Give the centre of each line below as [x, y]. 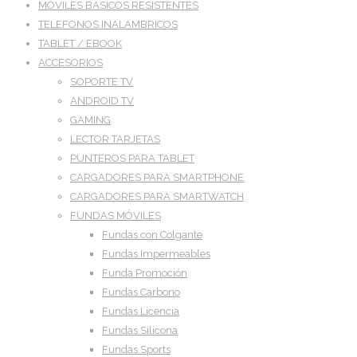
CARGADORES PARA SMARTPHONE [157, 178]
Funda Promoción [145, 273]
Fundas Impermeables [156, 254]
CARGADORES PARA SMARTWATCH [157, 197]
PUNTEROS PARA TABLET [132, 159]
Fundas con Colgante [152, 235]
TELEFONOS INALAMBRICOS [108, 25]
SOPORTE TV [102, 82]
